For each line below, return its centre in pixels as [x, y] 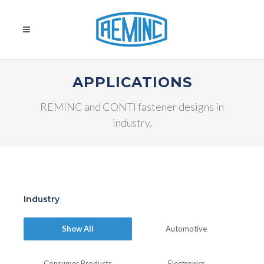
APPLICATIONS [132, 82]
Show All [78, 229]
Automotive [186, 229]
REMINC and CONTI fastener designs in [132, 107]
